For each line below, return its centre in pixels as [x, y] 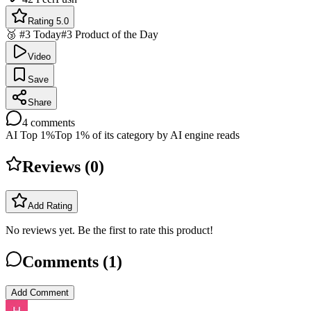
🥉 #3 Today [33, 34]
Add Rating [50, 205]
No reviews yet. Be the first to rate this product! [109, 230]
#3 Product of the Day [110, 34]
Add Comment [40, 292]
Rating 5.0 [48, 21]
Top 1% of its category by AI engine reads [147, 135]
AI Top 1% [30, 135]
